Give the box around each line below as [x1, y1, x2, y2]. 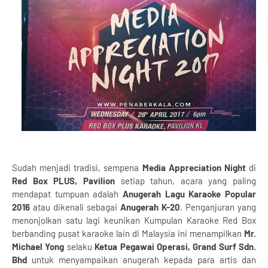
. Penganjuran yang [180, 202, 256, 212]
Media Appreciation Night [142, 162, 246, 173]
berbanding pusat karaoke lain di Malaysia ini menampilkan [12, 228, 242, 239]
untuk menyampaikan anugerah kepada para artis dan [27, 254, 256, 265]
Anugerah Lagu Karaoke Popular [123, 188, 256, 199]
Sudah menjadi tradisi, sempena [12, 162, 142, 173]
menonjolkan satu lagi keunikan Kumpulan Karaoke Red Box [12, 215, 256, 226]
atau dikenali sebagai [33, 202, 120, 212]
